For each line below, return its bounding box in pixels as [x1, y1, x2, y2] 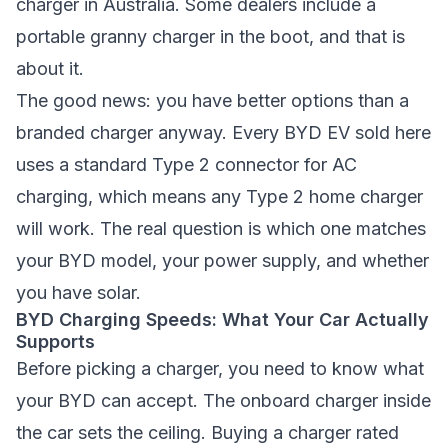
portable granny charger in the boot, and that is [16, 26, 405, 47]
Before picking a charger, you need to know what [16, 358, 424, 379]
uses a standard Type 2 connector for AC [16, 154, 357, 175]
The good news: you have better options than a [16, 90, 409, 111]
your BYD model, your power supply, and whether [16, 250, 429, 271]
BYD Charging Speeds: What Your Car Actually [16, 309, 429, 330]
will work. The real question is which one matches [16, 218, 426, 239]
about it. [16, 58, 84, 79]
